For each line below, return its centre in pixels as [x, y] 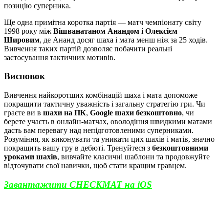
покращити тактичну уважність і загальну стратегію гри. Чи [105, 104]
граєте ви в [23, 113]
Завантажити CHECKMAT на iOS [78, 184]
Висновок [24, 76]
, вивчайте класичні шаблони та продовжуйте [133, 157]
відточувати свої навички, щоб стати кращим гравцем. [95, 166]
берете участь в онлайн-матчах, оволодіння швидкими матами [108, 122]
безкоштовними [180, 148]
